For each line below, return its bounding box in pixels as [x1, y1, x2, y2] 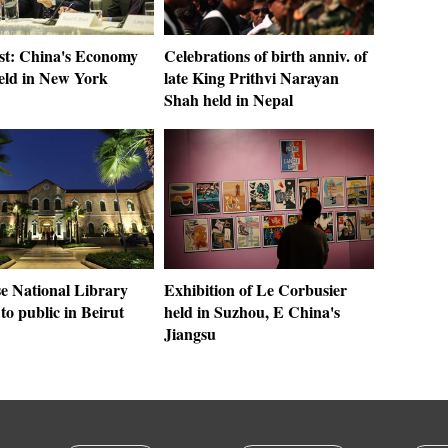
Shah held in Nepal [164, 88, 293, 111]
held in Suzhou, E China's [164, 300, 340, 323]
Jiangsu [164, 322, 216, 345]
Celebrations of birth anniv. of [164, 44, 367, 67]
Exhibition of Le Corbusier [164, 278, 347, 301]
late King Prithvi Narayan [164, 66, 339, 89]
